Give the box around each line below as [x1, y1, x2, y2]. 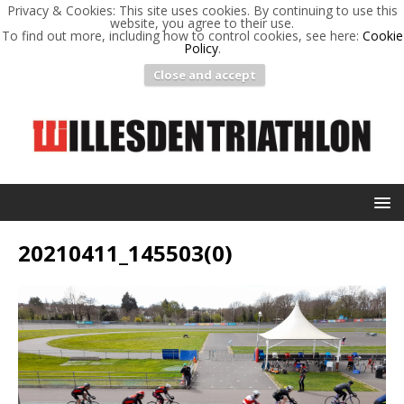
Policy [183, 40, 218, 57]
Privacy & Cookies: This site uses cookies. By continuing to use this [6, 2, 398, 19]
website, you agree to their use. [110, 14, 294, 32]
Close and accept [152, 67, 256, 83]
